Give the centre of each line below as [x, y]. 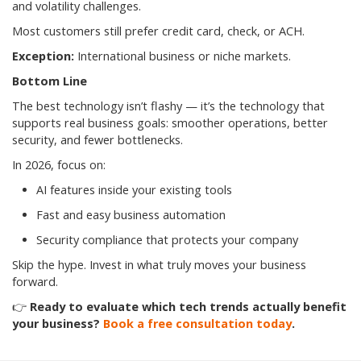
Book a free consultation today [197, 324]
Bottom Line [50, 81]
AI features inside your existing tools [134, 190]
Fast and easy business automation [131, 215]
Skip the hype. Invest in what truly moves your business [159, 265]
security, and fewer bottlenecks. [98, 140]
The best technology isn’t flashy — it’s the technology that [168, 106]
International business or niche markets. [183, 56]
